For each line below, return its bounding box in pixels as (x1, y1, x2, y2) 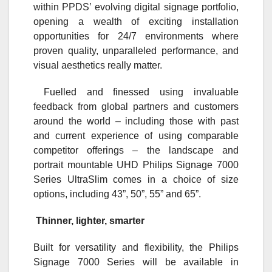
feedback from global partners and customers (33, 101, 239, 112)
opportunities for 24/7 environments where (33, 31, 239, 42)
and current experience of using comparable (33, 131, 239, 141)
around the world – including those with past (33, 116, 239, 127)
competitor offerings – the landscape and (33, 145, 239, 156)
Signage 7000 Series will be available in (33, 257, 239, 268)
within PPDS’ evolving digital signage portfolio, (33, 2, 239, 13)
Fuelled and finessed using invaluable (43, 87, 239, 98)
